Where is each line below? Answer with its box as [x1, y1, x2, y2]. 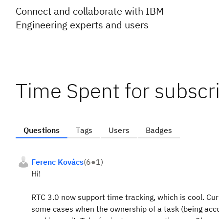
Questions [23, 125, 60, 135]
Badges [145, 125, 172, 135]
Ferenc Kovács [31, 157, 84, 167]
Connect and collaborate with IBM [16, 4, 164, 18]
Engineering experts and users [16, 18, 149, 31]
